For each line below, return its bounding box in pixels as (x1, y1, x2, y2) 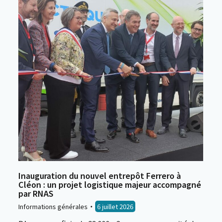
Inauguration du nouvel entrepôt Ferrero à (18, 169, 181, 181)
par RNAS (18, 187, 54, 199)
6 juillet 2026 (97, 202, 133, 211)
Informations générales (18, 202, 88, 211)
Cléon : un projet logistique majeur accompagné (18, 178, 201, 190)
